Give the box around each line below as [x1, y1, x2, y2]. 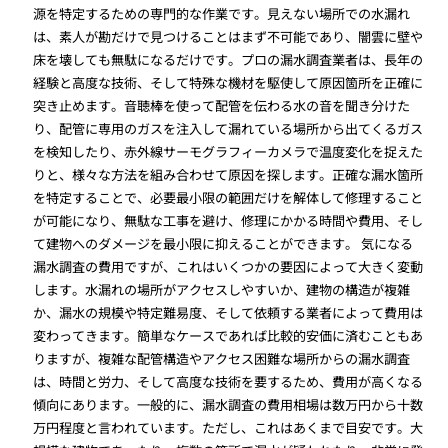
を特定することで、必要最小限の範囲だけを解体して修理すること [33, 187, 424, 207]
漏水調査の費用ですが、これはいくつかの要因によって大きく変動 [33, 256, 424, 276]
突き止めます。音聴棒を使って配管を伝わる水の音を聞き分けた [33, 95, 411, 115]
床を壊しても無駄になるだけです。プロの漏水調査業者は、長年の [33, 49, 424, 69]
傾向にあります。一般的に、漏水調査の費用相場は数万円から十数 [33, 394, 424, 414]
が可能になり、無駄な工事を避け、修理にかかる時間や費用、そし [33, 210, 424, 230]
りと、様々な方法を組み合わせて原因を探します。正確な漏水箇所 [33, 164, 424, 184]
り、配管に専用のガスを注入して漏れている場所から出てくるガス [33, 118, 424, 138]
